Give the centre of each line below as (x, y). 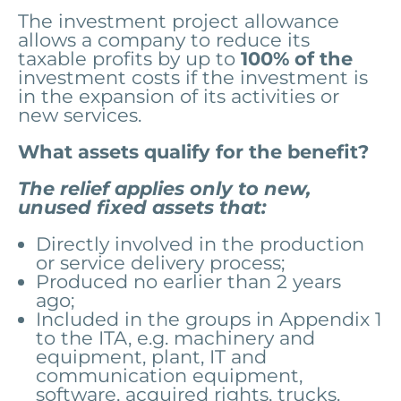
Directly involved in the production (200, 243)
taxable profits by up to (129, 58)
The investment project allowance (179, 21)
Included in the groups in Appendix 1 (209, 319)
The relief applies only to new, (165, 188)
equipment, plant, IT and (151, 356)
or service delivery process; (160, 262)
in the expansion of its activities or (179, 96)
